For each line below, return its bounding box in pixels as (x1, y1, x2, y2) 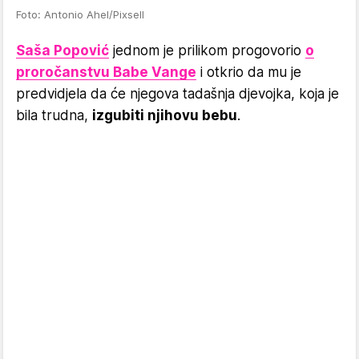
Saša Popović (16, 42, 109, 58)
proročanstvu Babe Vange (16, 63, 196, 80)
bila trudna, (16, 107, 92, 123)
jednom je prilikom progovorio (109, 42, 305, 58)
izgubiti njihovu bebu (92, 107, 237, 123)
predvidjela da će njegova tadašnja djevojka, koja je (16, 85, 339, 102)
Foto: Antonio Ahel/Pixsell (16, 7, 144, 21)
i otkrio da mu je (196, 63, 301, 80)
